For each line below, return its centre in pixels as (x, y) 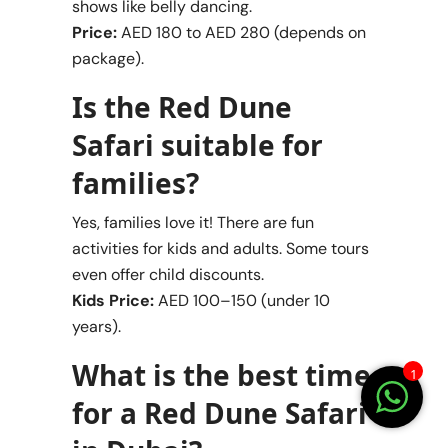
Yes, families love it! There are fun (193, 222)
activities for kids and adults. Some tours (220, 248)
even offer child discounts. (168, 274)
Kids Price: (113, 300)
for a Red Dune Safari (219, 412)
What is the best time (221, 374)
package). (108, 58)
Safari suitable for (197, 144)
